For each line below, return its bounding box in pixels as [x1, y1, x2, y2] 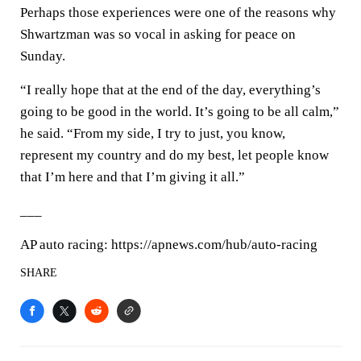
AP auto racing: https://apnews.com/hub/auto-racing [20, 237, 317, 252]
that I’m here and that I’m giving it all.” [20, 169, 245, 185]
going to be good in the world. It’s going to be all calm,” [20, 104, 339, 119]
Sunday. [20, 48, 65, 64]
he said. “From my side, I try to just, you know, [20, 126, 285, 141]
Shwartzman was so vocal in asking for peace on [20, 27, 296, 42]
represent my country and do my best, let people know [20, 147, 329, 163]
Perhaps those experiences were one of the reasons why [20, 5, 336, 20]
